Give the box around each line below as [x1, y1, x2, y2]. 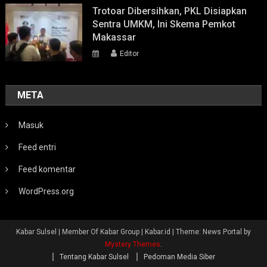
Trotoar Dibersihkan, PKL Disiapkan [92, 5, 247, 17]
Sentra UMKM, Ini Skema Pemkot [92, 18, 236, 30]
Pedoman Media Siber [143, 252, 215, 261]
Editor [120, 49, 139, 58]
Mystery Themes [105, 240, 160, 249]
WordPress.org [18, 186, 74, 196]
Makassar [92, 31, 136, 43]
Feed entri [18, 142, 57, 152]
